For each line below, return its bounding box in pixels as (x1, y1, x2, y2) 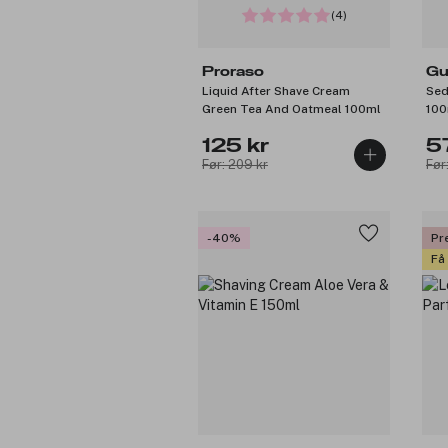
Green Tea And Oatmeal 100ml (202, 101, 381, 116)
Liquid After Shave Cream (202, 83, 350, 98)
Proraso (202, 64, 264, 79)
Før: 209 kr (202, 156, 268, 172)
